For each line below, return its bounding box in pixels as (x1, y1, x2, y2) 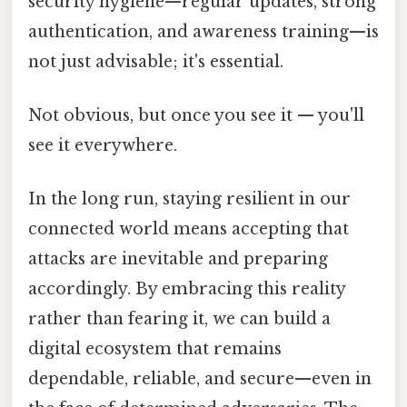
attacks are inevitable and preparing (28, 249, 328, 270)
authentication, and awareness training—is (28, 21, 379, 42)
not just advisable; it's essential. (28, 51, 283, 72)
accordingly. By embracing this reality (28, 279, 345, 300)
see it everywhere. (28, 134, 177, 155)
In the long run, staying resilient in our (28, 189, 351, 210)
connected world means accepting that (28, 219, 349, 240)
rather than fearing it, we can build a (28, 309, 331, 330)
